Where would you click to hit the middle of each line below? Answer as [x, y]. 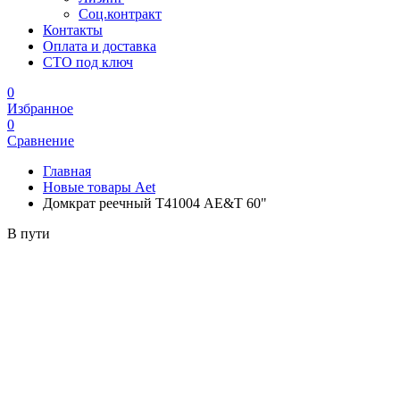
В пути [29, 233]
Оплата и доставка [100, 46]
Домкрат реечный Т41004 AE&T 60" [155, 203]
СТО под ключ [88, 62]
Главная [67, 171]
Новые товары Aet [99, 187]
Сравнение [41, 141]
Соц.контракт [120, 14]
